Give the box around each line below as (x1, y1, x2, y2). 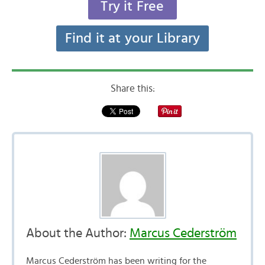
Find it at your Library (64, 31, 201, 46)
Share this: (110, 83, 155, 93)
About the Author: (26, 227, 130, 240)
